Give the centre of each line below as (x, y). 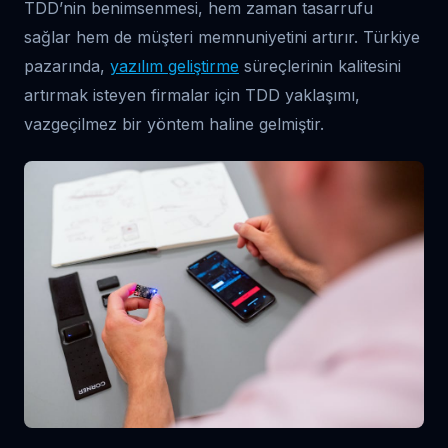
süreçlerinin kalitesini (320, 66)
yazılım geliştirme (174, 66)
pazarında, (67, 66)
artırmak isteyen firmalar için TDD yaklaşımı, (192, 95)
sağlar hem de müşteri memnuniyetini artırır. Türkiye (222, 37)
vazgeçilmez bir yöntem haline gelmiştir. (174, 124)
